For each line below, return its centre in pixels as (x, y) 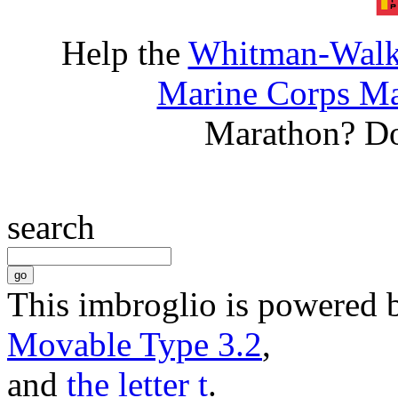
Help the (124, 53)
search (51, 227)
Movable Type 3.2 (135, 345)
